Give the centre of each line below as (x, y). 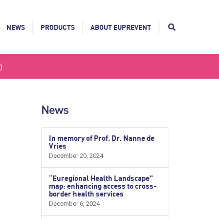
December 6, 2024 (74, 204)
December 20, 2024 (76, 156)
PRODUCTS (58, 27)
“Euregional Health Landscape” (101, 178)
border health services (86, 194)
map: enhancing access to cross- (102, 186)
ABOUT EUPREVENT (121, 27)
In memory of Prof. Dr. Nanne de (101, 138)
